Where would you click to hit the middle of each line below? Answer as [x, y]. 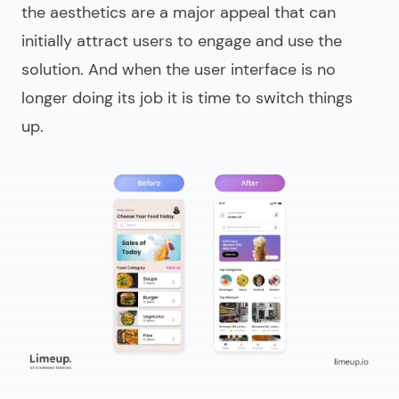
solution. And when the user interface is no [179, 70]
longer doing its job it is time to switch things [187, 98]
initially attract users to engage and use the [182, 41]
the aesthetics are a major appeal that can [179, 13]
